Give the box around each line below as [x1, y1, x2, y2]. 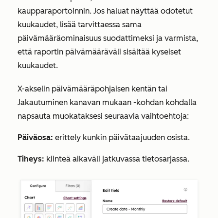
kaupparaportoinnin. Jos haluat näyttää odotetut [18, 6, 193, 16]
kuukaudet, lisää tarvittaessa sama [18, 20, 142, 29]
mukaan [102, 98, 131, 107]
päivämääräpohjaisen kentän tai [50, 84, 167, 93]
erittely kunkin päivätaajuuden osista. [53, 133, 190, 142]
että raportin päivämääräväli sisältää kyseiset [18, 47, 181, 56]
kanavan [68, 98, 102, 107]
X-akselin [18, 84, 50, 93]
